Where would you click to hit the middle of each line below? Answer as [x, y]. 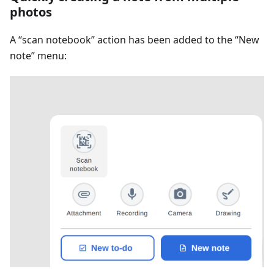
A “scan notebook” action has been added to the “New [135, 40]
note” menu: [38, 56]
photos [31, 12]
